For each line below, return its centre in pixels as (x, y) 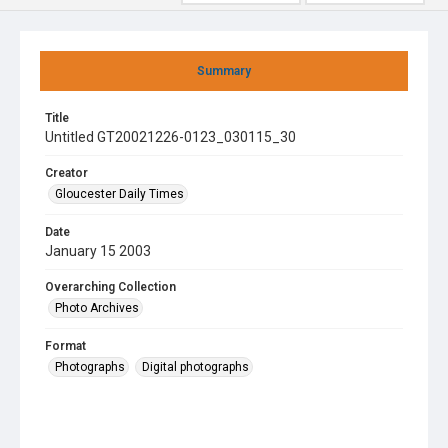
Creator (66, 173)
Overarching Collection (110, 287)
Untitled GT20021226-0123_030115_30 (170, 137)
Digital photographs (195, 367)
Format (65, 346)
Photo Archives (97, 308)
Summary (224, 71)
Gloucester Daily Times (119, 194)
